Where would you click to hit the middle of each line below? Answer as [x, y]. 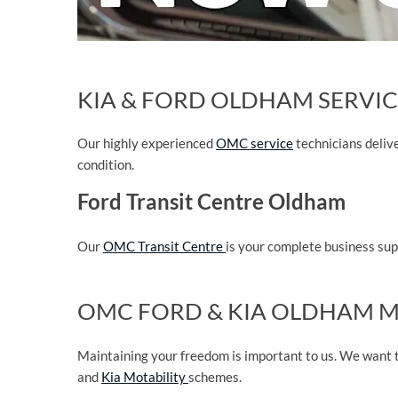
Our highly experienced [147, 143]
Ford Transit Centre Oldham [211, 202]
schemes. [215, 376]
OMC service [255, 143]
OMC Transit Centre [164, 247]
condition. [106, 165]
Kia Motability [145, 376]
